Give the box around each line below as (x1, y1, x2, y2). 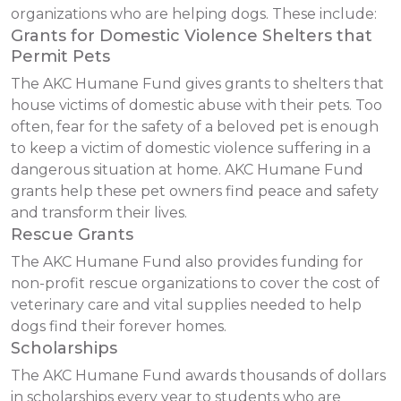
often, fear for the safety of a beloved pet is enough (11, 118, 379, 135)
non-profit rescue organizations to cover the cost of (11, 275, 380, 292)
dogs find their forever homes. (11, 318, 226, 335)
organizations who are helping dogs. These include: (11, 5, 377, 22)
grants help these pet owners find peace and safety (11, 183, 379, 200)
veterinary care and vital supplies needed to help (11, 296, 362, 313)
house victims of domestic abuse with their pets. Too (11, 97, 382, 114)
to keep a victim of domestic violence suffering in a (11, 140, 371, 157)
